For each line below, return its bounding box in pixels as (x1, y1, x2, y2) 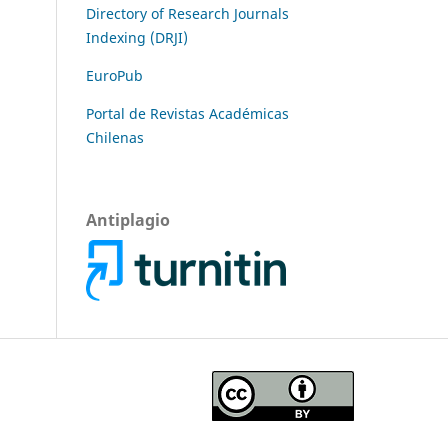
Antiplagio (86, 208, 170, 231)
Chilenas (86, 127, 144, 147)
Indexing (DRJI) (86, 27, 188, 47)
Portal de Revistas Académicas (86, 103, 289, 123)
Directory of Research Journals (86, 3, 289, 23)
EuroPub (86, 65, 143, 85)
